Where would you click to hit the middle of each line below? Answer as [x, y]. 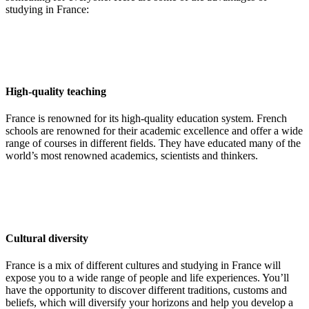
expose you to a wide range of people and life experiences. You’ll [147, 277]
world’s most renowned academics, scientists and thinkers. [132, 156]
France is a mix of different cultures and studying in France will [143, 265]
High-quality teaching [56, 92]
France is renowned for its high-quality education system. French [146, 119]
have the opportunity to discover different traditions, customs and [146, 290]
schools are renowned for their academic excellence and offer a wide [154, 131]
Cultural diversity [47, 238]
